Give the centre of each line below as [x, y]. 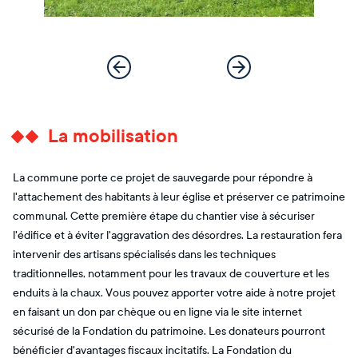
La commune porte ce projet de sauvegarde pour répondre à [163, 177]
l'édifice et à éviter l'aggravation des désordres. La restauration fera [177, 235]
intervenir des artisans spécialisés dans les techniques [144, 254]
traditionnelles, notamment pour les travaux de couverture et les [171, 273]
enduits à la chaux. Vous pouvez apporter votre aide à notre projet [174, 292]
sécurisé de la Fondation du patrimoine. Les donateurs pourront [169, 331]
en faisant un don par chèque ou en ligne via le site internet [157, 312]
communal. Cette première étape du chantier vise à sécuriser [164, 216]
